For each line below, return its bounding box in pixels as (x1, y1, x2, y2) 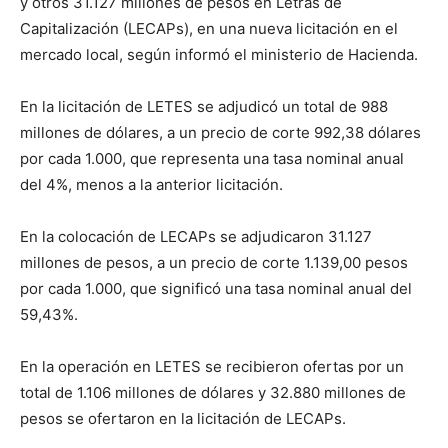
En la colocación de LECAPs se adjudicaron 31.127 (20, 227, 372, 246)
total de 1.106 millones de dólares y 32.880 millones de (20, 383, 406, 402)
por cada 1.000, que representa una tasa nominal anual (20, 149, 404, 168)
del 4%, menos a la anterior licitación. (20, 175, 283, 194)
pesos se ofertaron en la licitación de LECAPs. (20, 409, 346, 428)
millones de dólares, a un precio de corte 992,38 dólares (20, 123, 421, 142)
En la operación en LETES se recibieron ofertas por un (20, 357, 404, 376)
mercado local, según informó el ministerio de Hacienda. (20, 45, 418, 64)
